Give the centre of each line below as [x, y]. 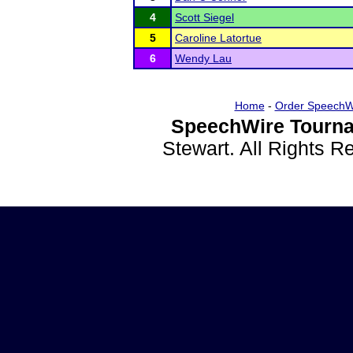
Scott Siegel [204, 17]
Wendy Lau [203, 58]
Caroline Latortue [218, 38]
